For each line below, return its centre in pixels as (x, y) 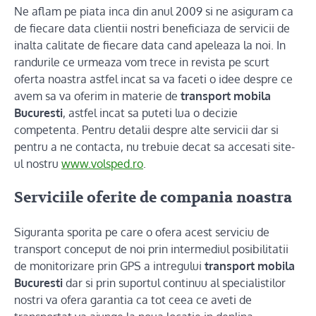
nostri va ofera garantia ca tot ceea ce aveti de (133, 299)
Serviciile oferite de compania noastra (153, 197)
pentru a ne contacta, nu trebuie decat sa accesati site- (154, 147)
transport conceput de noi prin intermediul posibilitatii (151, 249)
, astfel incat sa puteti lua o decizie (150, 113)
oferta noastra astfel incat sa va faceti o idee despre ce (153, 79)
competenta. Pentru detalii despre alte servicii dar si (146, 130)
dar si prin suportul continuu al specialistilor (174, 282)
